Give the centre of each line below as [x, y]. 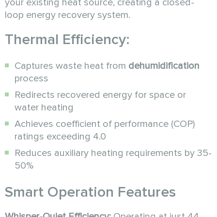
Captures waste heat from [71, 66]
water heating [44, 107]
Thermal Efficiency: [67, 39]
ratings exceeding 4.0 [60, 136]
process [31, 78]
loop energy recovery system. [68, 15]
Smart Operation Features [90, 192]
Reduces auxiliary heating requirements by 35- [113, 153]
